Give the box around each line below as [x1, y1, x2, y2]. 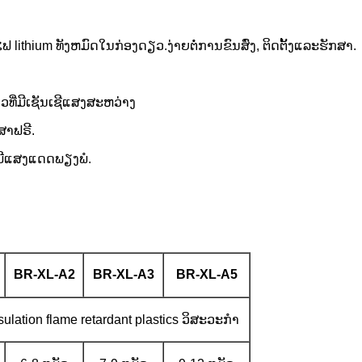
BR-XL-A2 [13, 267, 75, 281]
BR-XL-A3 [92, 267, 154, 281]
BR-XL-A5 [175, 267, 238, 281]
